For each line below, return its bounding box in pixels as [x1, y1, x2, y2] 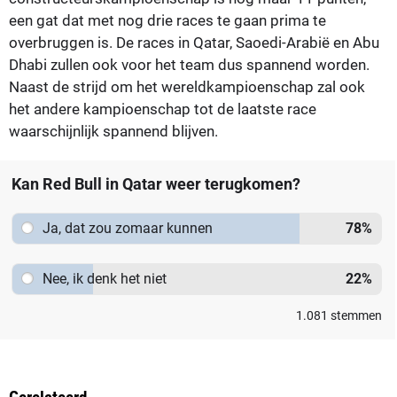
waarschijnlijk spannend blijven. [9, 121, 218, 140]
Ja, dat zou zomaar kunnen [42, 219, 213, 237]
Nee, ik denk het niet [42, 269, 167, 287]
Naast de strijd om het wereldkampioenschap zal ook [9, 77, 365, 96]
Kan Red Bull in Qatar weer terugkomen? [11, 174, 300, 193]
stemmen [327, 307, 382, 323]
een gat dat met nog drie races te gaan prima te [9, 11, 326, 29]
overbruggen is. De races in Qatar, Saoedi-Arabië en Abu [9, 33, 379, 51]
